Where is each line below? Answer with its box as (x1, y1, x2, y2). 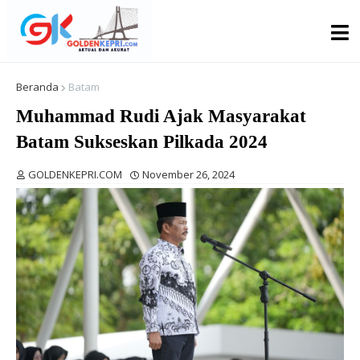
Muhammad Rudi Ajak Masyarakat (16, 106, 306, 126)
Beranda (16, 80, 59, 94)
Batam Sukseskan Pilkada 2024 (16, 132, 268, 152)
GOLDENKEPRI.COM (28, 167, 122, 182)
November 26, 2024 (142, 167, 235, 182)
